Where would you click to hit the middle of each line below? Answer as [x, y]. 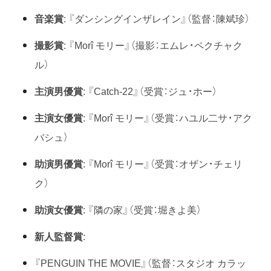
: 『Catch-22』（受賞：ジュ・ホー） [150, 90]
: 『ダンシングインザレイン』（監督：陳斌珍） [157, 18]
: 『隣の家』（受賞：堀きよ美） [142, 209]
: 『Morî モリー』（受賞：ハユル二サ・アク [168, 117]
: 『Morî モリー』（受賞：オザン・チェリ [163, 163]
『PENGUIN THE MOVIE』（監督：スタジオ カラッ [140, 262]
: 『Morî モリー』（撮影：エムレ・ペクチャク [153, 44]
